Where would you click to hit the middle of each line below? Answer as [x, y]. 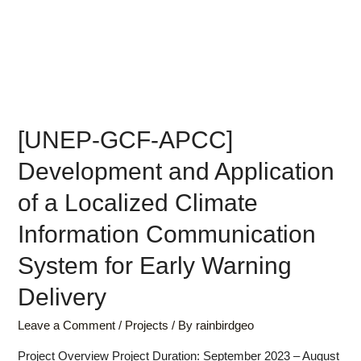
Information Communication [167, 234]
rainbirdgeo [225, 325]
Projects [147, 325]
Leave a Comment [67, 325]
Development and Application [176, 171]
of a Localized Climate [138, 202]
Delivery [62, 297]
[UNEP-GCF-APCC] [126, 139]
